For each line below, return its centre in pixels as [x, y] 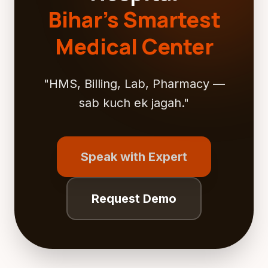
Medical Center [134, 46]
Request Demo [134, 199]
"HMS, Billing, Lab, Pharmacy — [134, 84]
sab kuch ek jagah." [134, 103]
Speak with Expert [134, 157]
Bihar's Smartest [134, 19]
